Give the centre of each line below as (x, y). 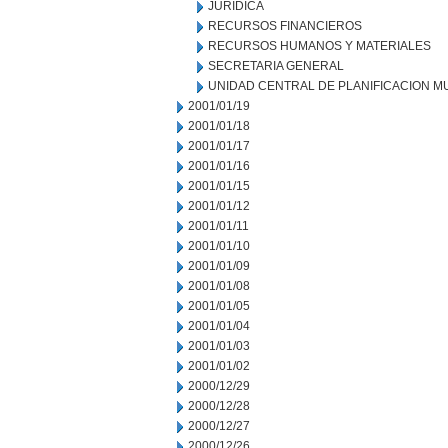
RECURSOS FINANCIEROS (285, 26)
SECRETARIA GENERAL (276, 66)
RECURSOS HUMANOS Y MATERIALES (319, 46)
